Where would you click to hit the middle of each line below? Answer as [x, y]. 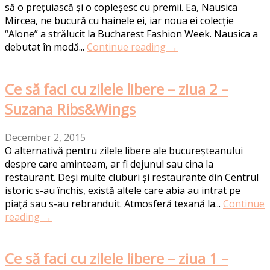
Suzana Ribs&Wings [70, 108]
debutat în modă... [46, 47]
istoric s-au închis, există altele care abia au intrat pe [123, 190]
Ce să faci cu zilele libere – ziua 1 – [117, 259]
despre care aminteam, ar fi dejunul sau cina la [109, 164]
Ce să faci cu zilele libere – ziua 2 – [117, 89]
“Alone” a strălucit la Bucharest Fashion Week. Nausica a [131, 33]
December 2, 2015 [45, 137]
